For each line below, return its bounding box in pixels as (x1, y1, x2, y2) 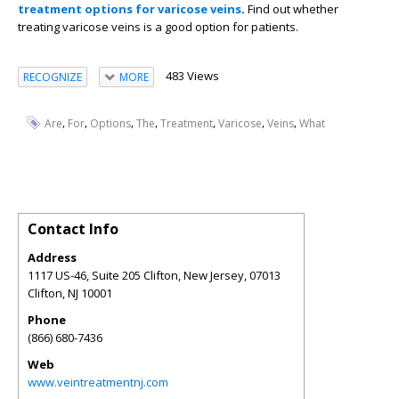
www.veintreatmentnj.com (28, 373, 168, 390)
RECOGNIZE (23, 69, 82, 85)
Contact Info (28, 218, 118, 239)
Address (28, 248, 77, 265)
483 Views (165, 67, 219, 84)
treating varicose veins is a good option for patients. (18, 18, 298, 35)
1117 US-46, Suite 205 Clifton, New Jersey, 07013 (28, 266, 281, 283)
